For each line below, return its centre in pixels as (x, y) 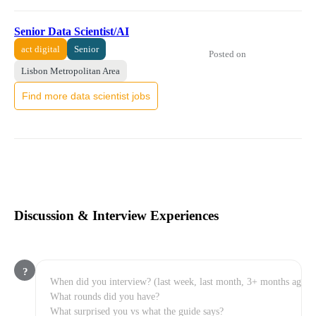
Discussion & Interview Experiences (116, 216)
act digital (41, 49)
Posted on (229, 54)
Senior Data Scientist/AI (72, 31)
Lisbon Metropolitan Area (71, 71)
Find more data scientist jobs (86, 96)
